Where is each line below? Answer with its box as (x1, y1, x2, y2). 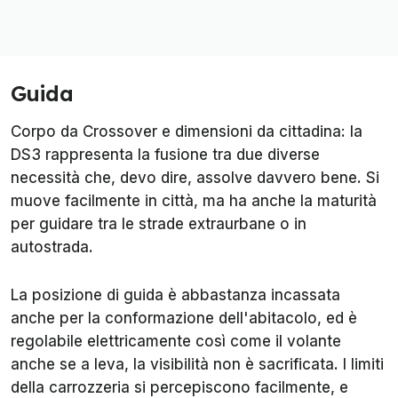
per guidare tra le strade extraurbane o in (11, 214, 306, 233)
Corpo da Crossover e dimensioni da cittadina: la (11, 122, 362, 140)
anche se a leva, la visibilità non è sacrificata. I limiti (11, 354, 384, 373)
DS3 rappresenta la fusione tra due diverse (11, 145, 320, 163)
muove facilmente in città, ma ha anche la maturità (11, 191, 377, 210)
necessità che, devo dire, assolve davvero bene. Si (11, 168, 379, 187)
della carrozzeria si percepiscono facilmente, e (11, 378, 348, 396)
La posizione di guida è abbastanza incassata (11, 285, 340, 304)
